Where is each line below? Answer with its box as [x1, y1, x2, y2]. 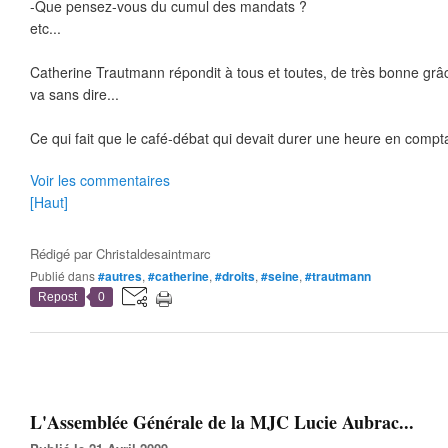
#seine [261, 267, 299, 285]
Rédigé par [30, 244, 96, 263]
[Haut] [30, 192, 68, 212]
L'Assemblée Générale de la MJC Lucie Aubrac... [30, 409, 414, 435]
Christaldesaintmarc [96, 244, 211, 263]
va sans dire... [30, 84, 119, 104]
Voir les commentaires [30, 170, 170, 190]
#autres [98, 267, 142, 285]
